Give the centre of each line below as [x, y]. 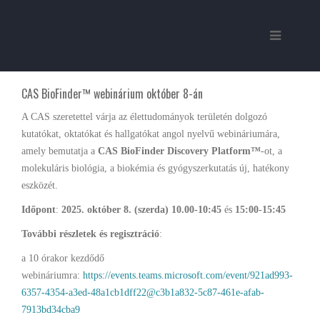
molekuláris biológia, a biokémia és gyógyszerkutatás [129, 168]
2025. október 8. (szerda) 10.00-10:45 [143, 210]
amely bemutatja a [60, 151]
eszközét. [40, 185]
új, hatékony [263, 168]
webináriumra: [52, 275]
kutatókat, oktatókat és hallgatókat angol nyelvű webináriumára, [151, 134]
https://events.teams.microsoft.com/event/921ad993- [188, 275]
